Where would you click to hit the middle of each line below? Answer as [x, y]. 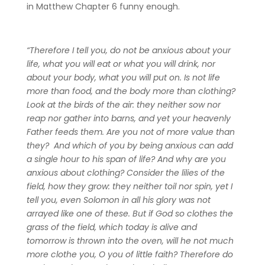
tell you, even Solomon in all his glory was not [118, 200]
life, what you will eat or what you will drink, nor [121, 64]
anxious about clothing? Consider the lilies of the [125, 172]
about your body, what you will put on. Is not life [123, 77]
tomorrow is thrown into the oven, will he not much [130, 240]
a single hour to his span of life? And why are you [126, 159]
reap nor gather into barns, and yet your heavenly [128, 118]
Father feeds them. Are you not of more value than [130, 132]
